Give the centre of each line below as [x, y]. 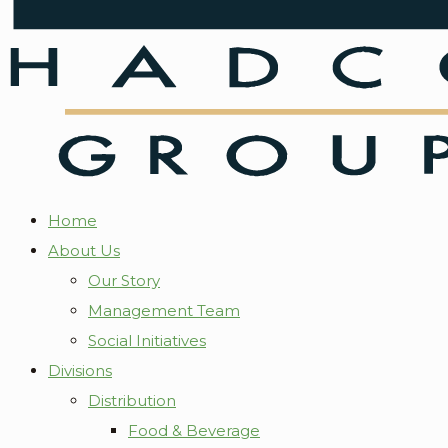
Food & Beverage [194, 430]
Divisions [80, 370]
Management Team [164, 310]
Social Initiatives [147, 340]
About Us [84, 250]
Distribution [132, 400]
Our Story [124, 280]
